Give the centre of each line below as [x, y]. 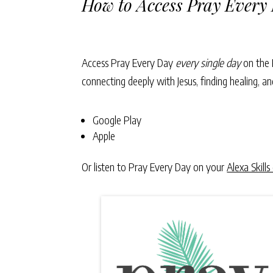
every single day [208, 62]
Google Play [117, 119]
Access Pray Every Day [129, 62]
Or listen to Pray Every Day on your [154, 166]
